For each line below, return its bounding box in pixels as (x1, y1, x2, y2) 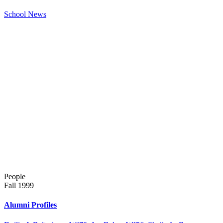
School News (4, 10, 46, 19)
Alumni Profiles (4, 201, 57, 210)
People (4, 172, 25, 181)
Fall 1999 (4, 181, 34, 190)
